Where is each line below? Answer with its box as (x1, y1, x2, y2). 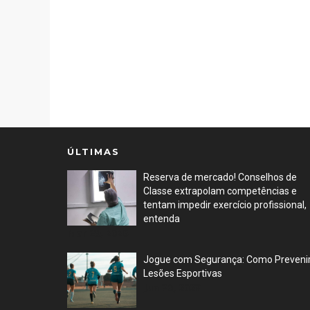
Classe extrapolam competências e (143, 185, 297, 197)
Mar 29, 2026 (67, 226, 128, 239)
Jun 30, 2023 (143, 281, 201, 294)
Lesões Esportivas (143, 268, 222, 279)
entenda (143, 213, 180, 224)
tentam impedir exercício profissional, (143, 199, 307, 210)
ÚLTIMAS (67, 146, 120, 157)
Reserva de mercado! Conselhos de (143, 172, 297, 183)
